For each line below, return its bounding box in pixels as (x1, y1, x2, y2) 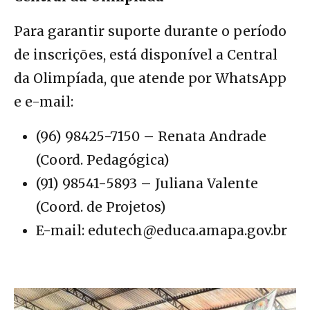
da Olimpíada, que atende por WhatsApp (14, 70, 286, 87)
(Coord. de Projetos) (36, 199, 166, 216)
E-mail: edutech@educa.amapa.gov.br (36, 222, 287, 239)
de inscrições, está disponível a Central (14, 46, 277, 64)
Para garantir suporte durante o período (14, 23, 286, 40)
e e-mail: (14, 93, 73, 111)
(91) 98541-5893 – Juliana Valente (36, 175, 258, 192)
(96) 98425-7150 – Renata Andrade (36, 128, 266, 145)
